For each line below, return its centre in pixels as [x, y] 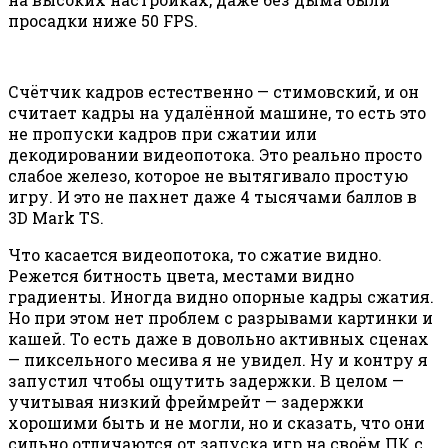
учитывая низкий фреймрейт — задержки [186, 401]
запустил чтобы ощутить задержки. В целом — [206, 380]
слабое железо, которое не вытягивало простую [208, 175]
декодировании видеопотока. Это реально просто [215, 154]
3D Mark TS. [56, 217]
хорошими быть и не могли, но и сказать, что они [216, 422]
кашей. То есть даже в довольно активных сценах [218, 338]
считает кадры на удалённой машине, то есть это [217, 112]
